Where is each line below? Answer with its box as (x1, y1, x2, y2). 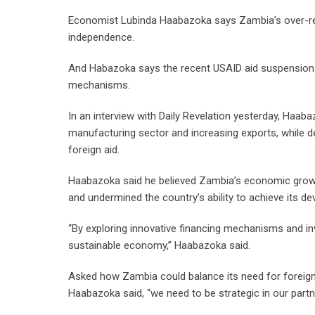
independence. (68, 31, 134, 44)
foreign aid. (68, 143, 120, 156)
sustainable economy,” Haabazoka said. (68, 239, 250, 252)
